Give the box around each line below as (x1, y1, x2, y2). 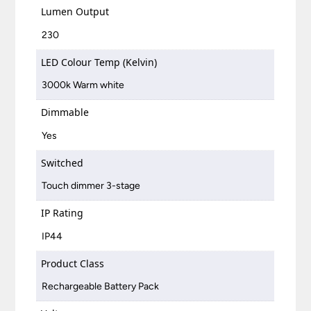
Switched (41, 155, 84, 169)
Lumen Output (41, 5, 110, 19)
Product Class (41, 256, 105, 270)
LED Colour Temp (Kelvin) (41, 55, 158, 69)
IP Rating (41, 206, 84, 220)
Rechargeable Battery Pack (42, 280, 160, 293)
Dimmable (41, 106, 90, 119)
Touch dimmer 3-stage (42, 180, 141, 192)
